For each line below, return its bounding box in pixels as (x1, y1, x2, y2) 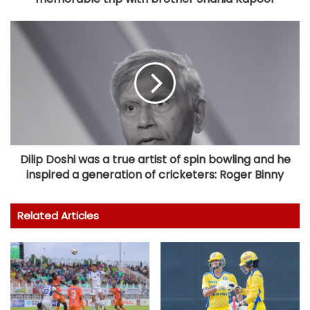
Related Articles (17, 208, 99, 223)
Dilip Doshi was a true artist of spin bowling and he (19, 151, 291, 167)
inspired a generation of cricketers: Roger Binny (26, 166, 284, 183)
